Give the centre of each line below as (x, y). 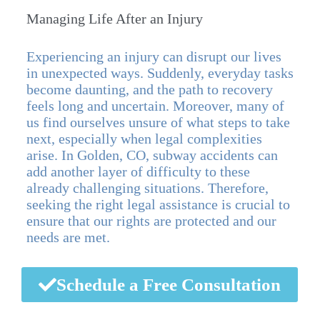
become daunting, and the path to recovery (149, 89)
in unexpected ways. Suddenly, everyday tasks (160, 72)
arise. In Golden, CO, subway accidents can (152, 155)
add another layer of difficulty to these (138, 171)
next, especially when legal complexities (144, 138)
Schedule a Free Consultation (169, 284)
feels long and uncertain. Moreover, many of (155, 105)
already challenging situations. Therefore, (147, 187)
